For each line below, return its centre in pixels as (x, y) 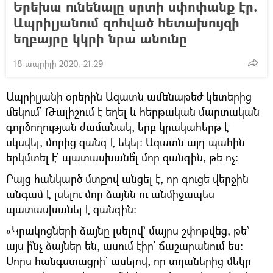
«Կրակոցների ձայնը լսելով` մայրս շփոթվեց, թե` (128, 230)
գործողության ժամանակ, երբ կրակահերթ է (118, 126)
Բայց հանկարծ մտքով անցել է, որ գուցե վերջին (127, 178)
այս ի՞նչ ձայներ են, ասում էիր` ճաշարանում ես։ (125, 245)
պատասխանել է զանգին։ (71, 209)
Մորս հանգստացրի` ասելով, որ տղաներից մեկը (129, 261)
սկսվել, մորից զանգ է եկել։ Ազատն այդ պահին (126, 142)
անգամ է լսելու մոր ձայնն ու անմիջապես (110, 193)
